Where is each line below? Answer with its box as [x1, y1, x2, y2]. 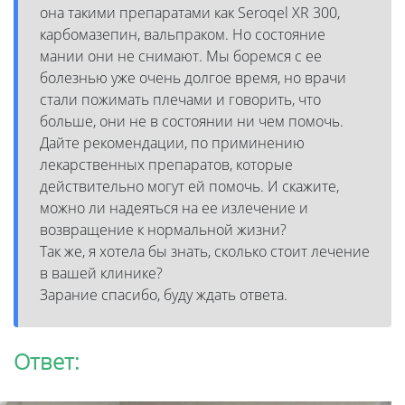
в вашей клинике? [40, 262, 166, 283]
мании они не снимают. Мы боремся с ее [40, 45, 322, 66]
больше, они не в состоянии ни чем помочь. [40, 110, 344, 131]
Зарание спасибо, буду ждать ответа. [40, 284, 287, 305]
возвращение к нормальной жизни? [40, 219, 290, 240]
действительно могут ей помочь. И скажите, [40, 175, 339, 196]
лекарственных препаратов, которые [40, 154, 293, 174]
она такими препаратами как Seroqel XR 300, [40, 2, 340, 23]
